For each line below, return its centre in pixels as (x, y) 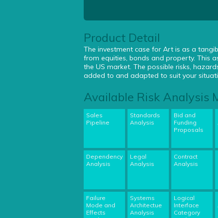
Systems (142, 198)
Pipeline (98, 122)
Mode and (101, 205)
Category (187, 212)
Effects (96, 212)
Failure (96, 198)
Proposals (189, 130)
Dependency (104, 156)
